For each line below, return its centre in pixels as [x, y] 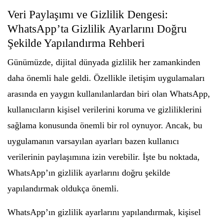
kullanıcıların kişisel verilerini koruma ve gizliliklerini [105, 110]
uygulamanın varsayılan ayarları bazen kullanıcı [93, 141]
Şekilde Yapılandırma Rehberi [76, 43]
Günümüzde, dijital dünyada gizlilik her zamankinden [104, 62]
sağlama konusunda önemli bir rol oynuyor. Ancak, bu [105, 125]
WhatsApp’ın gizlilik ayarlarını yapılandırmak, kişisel [104, 212]
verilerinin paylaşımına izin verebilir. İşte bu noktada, [104, 157]
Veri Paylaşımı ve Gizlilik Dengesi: [88, 15]
